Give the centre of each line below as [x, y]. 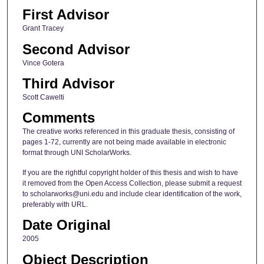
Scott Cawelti [43, 97]
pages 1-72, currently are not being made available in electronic [124, 142]
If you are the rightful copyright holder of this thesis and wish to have [130, 172]
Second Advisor [76, 49]
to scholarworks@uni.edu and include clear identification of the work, [132, 194]
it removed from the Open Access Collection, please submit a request [132, 183]
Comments [58, 118]
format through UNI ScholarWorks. [77, 153]
